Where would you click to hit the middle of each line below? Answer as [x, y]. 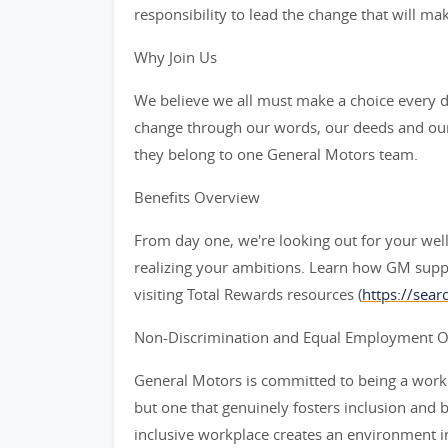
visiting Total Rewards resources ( [248, 294]
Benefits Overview [197, 197]
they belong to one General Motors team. [276, 154]
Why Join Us [175, 57]
